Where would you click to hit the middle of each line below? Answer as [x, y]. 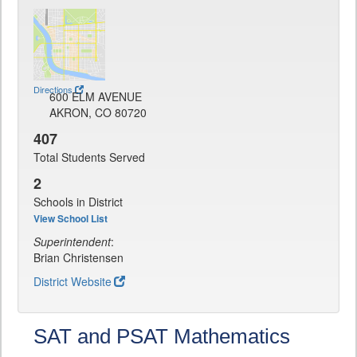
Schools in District [78, 202]
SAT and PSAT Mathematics [162, 336]
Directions [53, 89]
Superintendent [72, 241]
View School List [71, 218]
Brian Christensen [78, 257]
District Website [73, 281]
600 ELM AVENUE [96, 96]
